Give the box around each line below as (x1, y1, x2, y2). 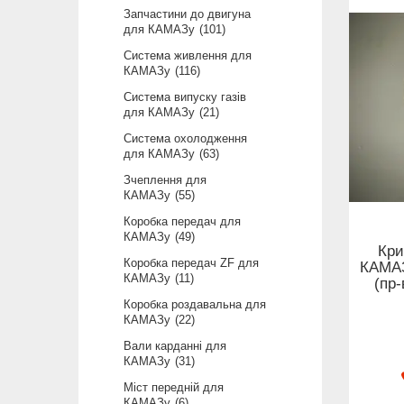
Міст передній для (124, 380, 224, 394)
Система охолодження (124, 131, 247, 145)
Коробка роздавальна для (124, 297, 266, 311)
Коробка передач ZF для (124, 255, 259, 270)
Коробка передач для (124, 214, 241, 228)
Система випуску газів (124, 89, 246, 104)
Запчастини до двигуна (124, 6, 251, 21)
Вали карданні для (124, 338, 226, 353)
